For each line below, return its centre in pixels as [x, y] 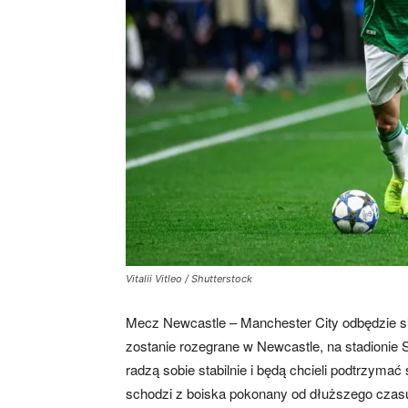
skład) [346, 64]
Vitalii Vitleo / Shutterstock [189, 279]
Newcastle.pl [366, 210]
